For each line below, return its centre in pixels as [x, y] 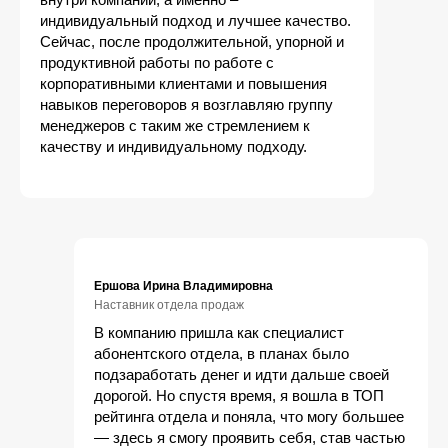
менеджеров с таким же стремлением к [175, 125]
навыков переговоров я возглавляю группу [186, 104]
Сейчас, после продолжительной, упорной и [192, 41]
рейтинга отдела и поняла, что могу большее [249, 416]
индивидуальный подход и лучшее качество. [195, 20]
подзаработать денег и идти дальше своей [241, 374]
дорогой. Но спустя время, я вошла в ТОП [239, 395]
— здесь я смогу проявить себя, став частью [249, 437]
